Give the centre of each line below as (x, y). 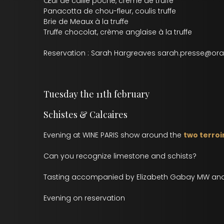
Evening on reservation (84, 198)
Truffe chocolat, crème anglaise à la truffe (118, 32)
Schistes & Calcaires (85, 114)
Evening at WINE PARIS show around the (113, 135)
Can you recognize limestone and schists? (120, 156)
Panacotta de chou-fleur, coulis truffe (110, 11)
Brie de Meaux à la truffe (86, 21)
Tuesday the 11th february (96, 94)
